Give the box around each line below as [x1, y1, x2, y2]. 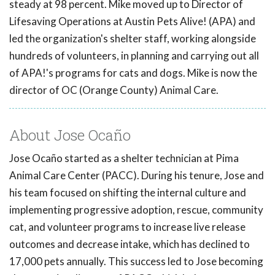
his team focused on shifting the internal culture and [9, 186, 246, 199]
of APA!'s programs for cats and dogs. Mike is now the [9, 66, 257, 80]
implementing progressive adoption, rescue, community [9, 203, 263, 217]
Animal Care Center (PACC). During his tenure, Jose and [9, 169, 264, 182]
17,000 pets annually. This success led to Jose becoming [9, 255, 263, 268]
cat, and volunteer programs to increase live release [9, 220, 246, 234]
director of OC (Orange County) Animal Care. [9, 83, 219, 97]
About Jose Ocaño [9, 125, 131, 145]
